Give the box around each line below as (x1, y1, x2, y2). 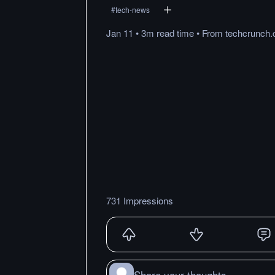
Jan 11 (106, 26, 133, 39)
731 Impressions (106, 193, 173, 207)
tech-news (115, 4, 150, 15)
